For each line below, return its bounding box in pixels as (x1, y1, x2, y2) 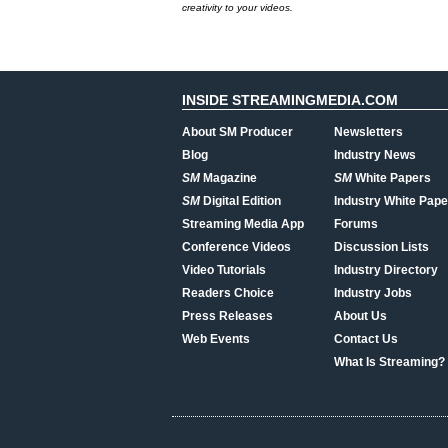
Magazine (200, 171, 257, 185)
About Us (334, 309, 387, 323)
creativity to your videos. (182, 2, 293, 13)
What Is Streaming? (334, 355, 445, 369)
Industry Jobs (334, 286, 412, 300)
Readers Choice (182, 286, 274, 300)
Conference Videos (182, 240, 291, 254)
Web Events (182, 332, 250, 346)
